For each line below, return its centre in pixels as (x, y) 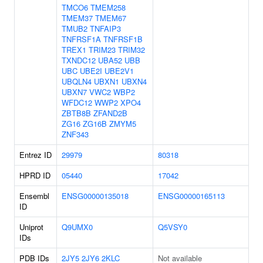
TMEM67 (111, 18)
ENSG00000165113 (191, 196)
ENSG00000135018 (95, 196)
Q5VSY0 (173, 227)
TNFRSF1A (81, 39)
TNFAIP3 (105, 28)
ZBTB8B (76, 113)
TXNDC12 (79, 60)
